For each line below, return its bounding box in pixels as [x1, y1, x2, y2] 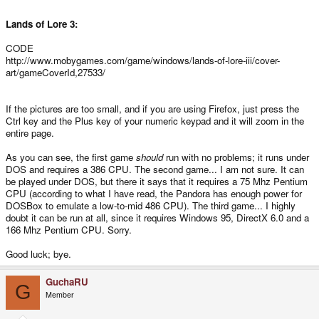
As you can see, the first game [6, 150, 136, 164]
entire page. [6, 125, 54, 140]
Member [46, 288, 74, 300]
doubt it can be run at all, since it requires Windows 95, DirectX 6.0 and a [6, 210, 309, 224]
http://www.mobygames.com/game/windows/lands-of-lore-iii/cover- [6, 53, 280, 67]
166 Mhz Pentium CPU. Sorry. [6, 222, 132, 236]
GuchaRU [46, 274, 88, 288]
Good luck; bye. [6, 246, 71, 261]
